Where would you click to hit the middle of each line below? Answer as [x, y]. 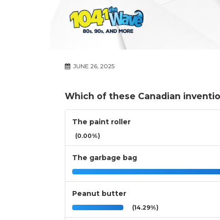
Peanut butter [99, 194]
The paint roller [101, 122]
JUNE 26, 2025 [93, 66]
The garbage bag [105, 158]
